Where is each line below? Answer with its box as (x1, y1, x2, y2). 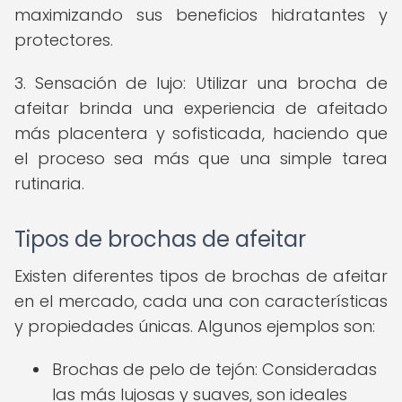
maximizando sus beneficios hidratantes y (14, 4, 388, 26)
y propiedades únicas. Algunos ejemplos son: (14, 315, 375, 337)
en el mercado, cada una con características (14, 290, 388, 312)
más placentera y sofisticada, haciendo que (14, 122, 388, 144)
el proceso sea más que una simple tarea (14, 147, 388, 170)
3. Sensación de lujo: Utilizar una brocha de (14, 72, 388, 94)
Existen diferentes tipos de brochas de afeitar (14, 265, 388, 287)
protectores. (14, 29, 113, 51)
